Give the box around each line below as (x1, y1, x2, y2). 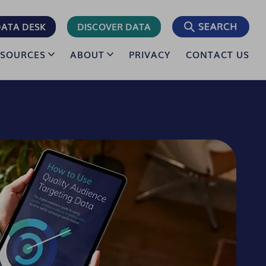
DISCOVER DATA (77, 20, 151, 33)
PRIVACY (129, 47, 170, 61)
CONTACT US (186, 47, 249, 61)
